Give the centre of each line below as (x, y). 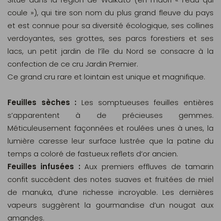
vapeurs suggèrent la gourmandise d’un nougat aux (110, 205)
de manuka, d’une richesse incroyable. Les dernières (110, 192)
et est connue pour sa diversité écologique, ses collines (110, 25)
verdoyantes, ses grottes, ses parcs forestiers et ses (110, 38)
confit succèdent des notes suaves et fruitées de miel (110, 179)
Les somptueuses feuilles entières (145, 102)
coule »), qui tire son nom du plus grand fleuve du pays (110, 13)
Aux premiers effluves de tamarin (147, 166)
